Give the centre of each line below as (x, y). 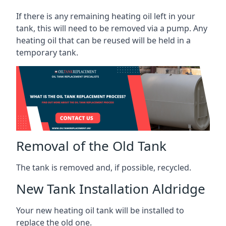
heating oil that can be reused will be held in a (103, 40)
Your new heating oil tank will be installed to (100, 210)
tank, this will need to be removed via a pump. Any (112, 28)
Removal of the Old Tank (91, 146)
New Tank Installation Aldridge (111, 188)
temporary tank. (47, 52)
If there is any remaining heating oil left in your (106, 16)
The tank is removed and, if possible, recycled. (104, 167)
